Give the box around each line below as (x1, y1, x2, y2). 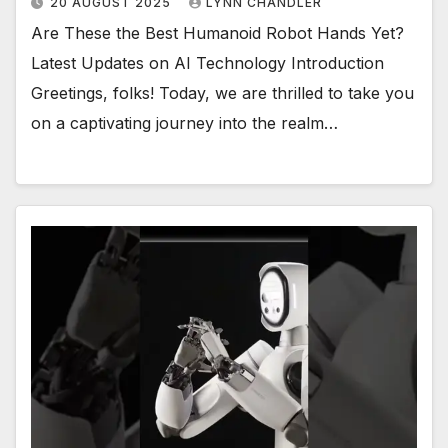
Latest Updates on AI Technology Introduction (31, 53, 384, 73)
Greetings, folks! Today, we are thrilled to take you (31, 83, 414, 103)
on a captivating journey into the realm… (31, 113, 338, 133)
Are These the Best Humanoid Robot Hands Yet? (31, 23, 404, 43)
